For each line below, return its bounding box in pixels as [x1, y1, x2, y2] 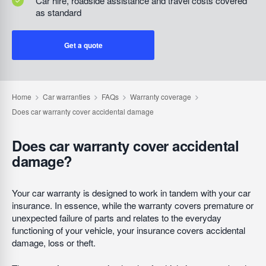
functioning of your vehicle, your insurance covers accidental [12, 224, 245, 236]
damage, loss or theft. [12, 236, 96, 249]
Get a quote [64, 40, 103, 50]
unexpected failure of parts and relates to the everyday [12, 211, 221, 224]
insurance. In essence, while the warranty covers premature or [12, 199, 254, 211]
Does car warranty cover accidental [12, 135, 239, 156]
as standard [36, 6, 81, 18]
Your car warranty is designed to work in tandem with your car [12, 186, 251, 199]
